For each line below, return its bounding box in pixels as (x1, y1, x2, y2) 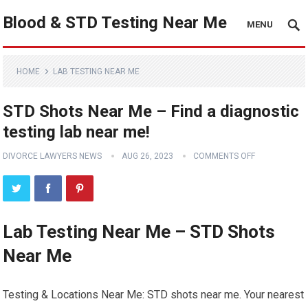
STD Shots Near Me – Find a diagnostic (3, 102, 300, 121)
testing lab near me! (3, 122, 151, 142)
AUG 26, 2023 (122, 151, 174, 161)
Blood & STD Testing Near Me (3, 13, 228, 32)
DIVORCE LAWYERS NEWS (3, 151, 102, 161)
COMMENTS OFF (193, 151, 256, 161)
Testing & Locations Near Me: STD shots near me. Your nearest (3, 288, 305, 301)
